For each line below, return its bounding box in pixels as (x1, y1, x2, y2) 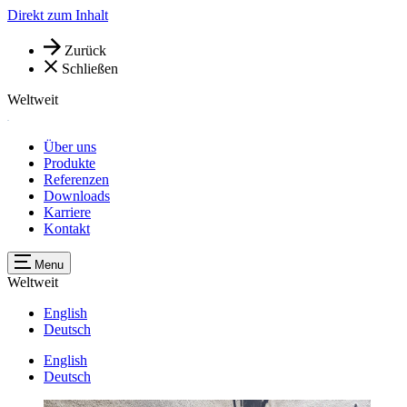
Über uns (44, 139, 96, 155)
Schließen (62, 61, 118, 77)
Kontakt (44, 221, 90, 237)
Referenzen (44, 172, 109, 188)
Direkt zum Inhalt (7, 7, 108, 23)
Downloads (44, 188, 110, 204)
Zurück (65, 43, 107, 59)
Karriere (44, 204, 91, 221)
